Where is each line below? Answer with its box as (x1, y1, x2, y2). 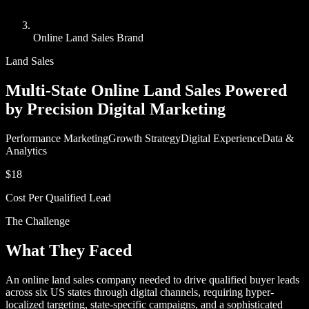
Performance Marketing (6, 132, 108, 144)
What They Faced (6, 241, 132, 259)
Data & (262, 132, 294, 144)
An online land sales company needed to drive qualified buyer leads (6, 273, 299, 286)
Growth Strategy (108, 132, 181, 144)
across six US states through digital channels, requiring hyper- (6, 286, 274, 298)
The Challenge (6, 215, 70, 227)
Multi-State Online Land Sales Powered (6, 81, 287, 99)
